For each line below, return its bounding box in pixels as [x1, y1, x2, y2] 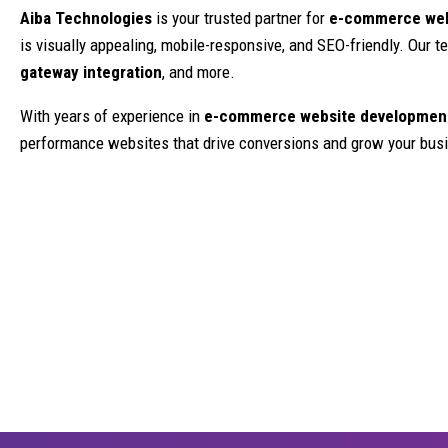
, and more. [162, 62, 235, 82]
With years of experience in [20, 106, 204, 126]
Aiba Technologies [20, 8, 152, 28]
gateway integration [20, 62, 162, 82]
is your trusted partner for [152, 8, 329, 28]
